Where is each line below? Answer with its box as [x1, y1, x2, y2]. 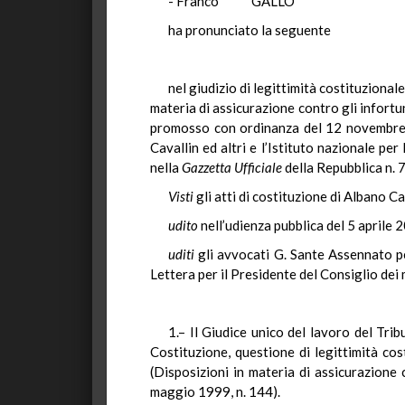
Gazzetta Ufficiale [182, 159, 282, 175]
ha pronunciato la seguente [168, 22, 331, 38]
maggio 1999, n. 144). [150, 383, 280, 400]
